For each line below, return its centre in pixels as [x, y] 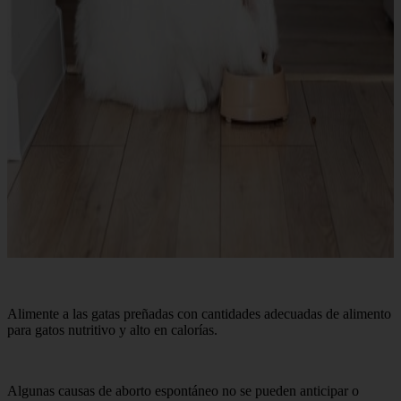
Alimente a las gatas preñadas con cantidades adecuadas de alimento [199, 314]
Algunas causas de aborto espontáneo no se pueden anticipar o [183, 391]
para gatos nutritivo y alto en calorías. [112, 330]
